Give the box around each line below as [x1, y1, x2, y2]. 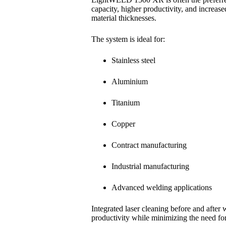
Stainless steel [111, 55, 155, 65]
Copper [111, 119, 135, 128]
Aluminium [111, 77, 148, 86]
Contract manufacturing [111, 140, 187, 149]
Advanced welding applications [111, 183, 212, 192]
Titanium [111, 98, 140, 107]
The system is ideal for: [91, 34, 165, 43]
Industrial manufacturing [111, 161, 189, 171]
